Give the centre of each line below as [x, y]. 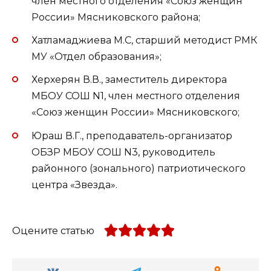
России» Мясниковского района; [116, 17]
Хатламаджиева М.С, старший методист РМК [144, 41]
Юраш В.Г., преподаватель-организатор [132, 135]
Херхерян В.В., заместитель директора [129, 80]
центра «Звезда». [74, 184]
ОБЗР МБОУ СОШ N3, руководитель [123, 152]
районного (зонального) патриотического [139, 168]
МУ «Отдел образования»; [96, 57]
